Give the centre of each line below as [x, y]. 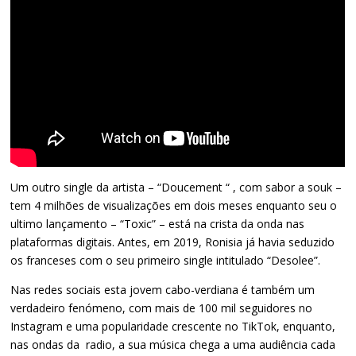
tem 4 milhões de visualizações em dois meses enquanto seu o [174, 206]
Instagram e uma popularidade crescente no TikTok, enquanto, [173, 327]
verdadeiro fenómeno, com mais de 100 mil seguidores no [162, 308]
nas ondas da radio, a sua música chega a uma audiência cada [173, 345]
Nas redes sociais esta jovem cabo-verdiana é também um [163, 290]
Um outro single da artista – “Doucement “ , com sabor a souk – [176, 188]
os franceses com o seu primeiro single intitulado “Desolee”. [167, 261]
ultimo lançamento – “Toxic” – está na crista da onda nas [158, 224]
